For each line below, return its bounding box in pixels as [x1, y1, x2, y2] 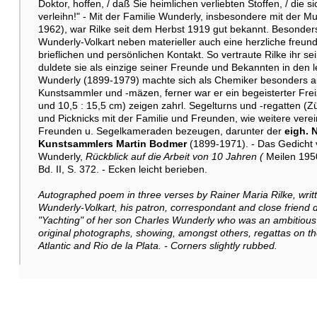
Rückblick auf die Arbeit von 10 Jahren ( [85, 150, 263, 162]
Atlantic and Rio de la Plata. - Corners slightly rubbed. [38, 239, 277, 251]
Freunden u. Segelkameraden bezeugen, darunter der [38, 125, 284, 137]
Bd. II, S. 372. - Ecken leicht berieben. [38, 163, 207, 175]
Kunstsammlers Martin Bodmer [38, 137, 190, 149]
